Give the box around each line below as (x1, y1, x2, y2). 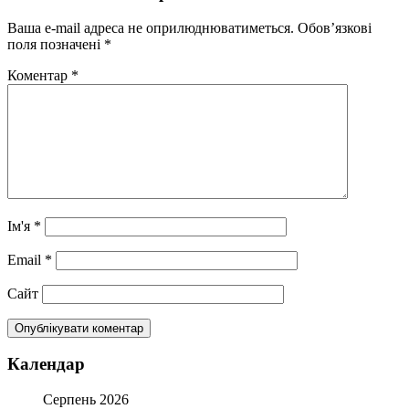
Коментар (7, 67, 71, 83)
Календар (7, 354, 85, 374)
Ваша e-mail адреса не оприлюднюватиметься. (7, 19, 294, 36)
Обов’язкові (298, 19, 372, 36)
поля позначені (7, 36, 104, 52)
